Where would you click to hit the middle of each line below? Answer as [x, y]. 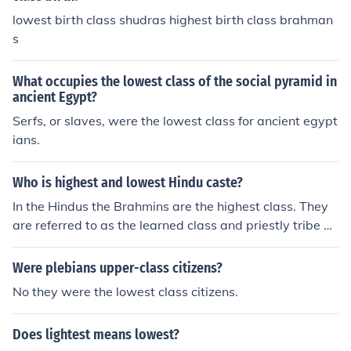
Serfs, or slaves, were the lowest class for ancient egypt [175, 121]
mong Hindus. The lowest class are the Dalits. [145, 244]
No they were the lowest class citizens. [125, 291]
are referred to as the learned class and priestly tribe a [172, 225]
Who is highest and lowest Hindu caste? [128, 183]
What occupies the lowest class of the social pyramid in [175, 81]
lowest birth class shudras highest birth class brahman [173, 20]
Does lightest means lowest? [96, 335]
